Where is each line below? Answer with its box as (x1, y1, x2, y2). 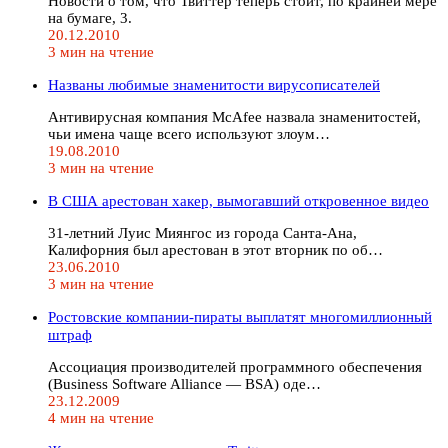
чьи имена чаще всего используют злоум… (48, 125, 330, 142)
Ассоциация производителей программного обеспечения (48, 358, 422, 375)
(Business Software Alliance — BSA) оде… (48, 375, 321, 392)
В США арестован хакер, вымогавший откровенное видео (48, 192, 429, 209)
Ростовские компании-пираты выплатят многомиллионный (48, 308, 432, 325)
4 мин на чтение (48, 409, 154, 426)
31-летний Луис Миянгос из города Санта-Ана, (48, 224, 357, 241)
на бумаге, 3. (48, 9, 132, 26)
